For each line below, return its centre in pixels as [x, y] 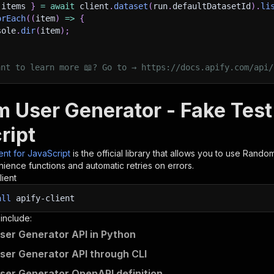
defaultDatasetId [212, 6]
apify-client [43, 198]
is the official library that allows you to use [158, 153]
